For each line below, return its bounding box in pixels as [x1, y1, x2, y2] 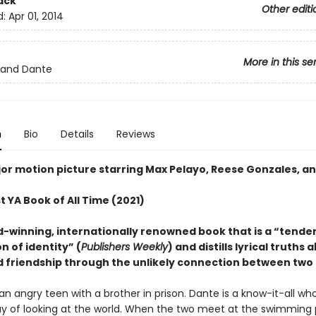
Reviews [116, 127, 155, 141]
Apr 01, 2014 [8, 9, 63, 24]
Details [60, 127, 94, 141]
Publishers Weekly [80, 240, 168, 254]
